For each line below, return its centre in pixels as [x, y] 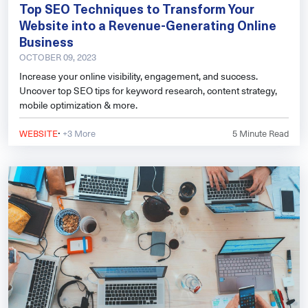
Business [46, 42]
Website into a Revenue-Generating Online [148, 25]
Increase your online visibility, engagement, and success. [139, 76]
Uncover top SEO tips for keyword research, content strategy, [148, 91]
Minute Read [263, 133]
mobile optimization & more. [78, 105]
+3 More [78, 133]
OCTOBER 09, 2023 [58, 57]
